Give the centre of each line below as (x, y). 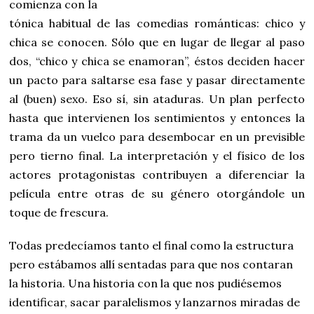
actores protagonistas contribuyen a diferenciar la (157, 175)
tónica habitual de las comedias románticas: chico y (157, 23)
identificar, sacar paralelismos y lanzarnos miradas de (155, 302)
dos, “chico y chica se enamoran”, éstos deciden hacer (157, 61)
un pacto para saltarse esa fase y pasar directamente (157, 80)
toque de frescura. (59, 213)
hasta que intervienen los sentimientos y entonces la (157, 118)
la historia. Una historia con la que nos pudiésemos (146, 284)
